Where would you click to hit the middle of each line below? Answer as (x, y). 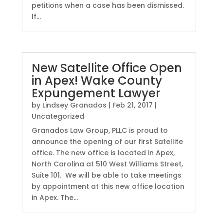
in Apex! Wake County (97, 80)
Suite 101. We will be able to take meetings (106, 175)
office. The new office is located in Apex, (103, 153)
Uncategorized (58, 116)
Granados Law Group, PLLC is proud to (100, 130)
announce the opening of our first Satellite (107, 141)
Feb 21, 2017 (132, 105)
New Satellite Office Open (107, 68)
